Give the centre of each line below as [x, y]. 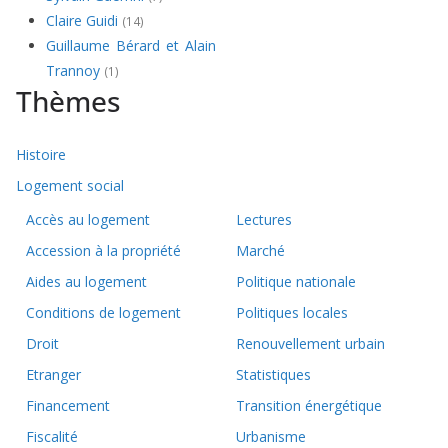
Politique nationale [296, 282]
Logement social [70, 186]
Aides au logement [86, 282]
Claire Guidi [84, 21]
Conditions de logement [103, 313]
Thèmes [68, 101]
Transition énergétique [309, 406]
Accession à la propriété [103, 251]
